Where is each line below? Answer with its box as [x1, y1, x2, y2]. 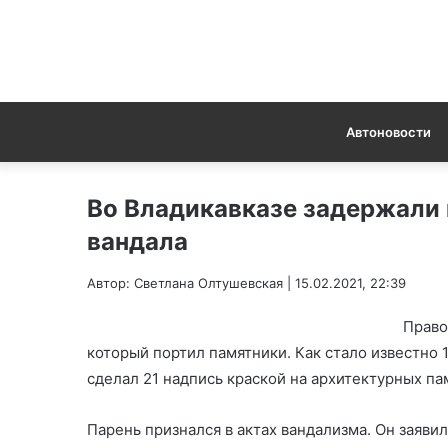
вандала [87, 226, 188, 256]
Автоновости [345, 123, 431, 140]
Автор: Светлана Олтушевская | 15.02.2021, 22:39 [87, 274, 406, 291]
